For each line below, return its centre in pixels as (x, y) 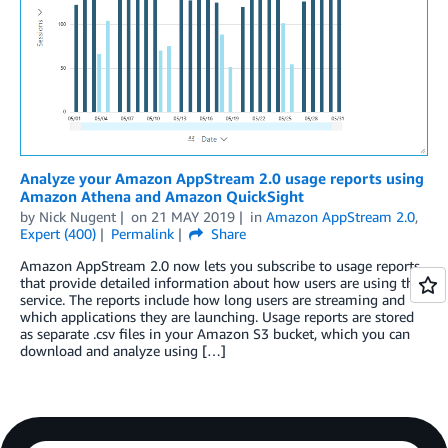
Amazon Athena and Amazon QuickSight (162, 195)
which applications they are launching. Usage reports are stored (217, 316)
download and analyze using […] (123, 350)
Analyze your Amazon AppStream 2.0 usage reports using (222, 177)
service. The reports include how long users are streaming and (212, 299)
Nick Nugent (77, 216)
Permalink (142, 233)
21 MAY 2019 (192, 216)
